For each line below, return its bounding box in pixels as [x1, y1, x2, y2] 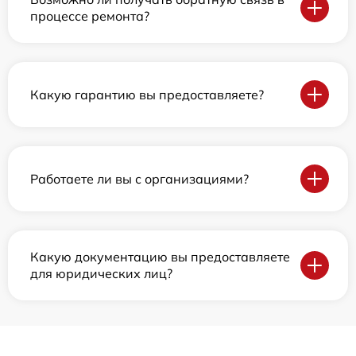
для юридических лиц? [30, 265, 172, 281]
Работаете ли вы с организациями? [30, 170, 249, 187]
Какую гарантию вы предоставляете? [30, 86, 264, 103]
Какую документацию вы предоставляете [30, 249, 290, 265]
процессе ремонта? [30, 8, 149, 24]
